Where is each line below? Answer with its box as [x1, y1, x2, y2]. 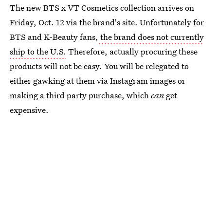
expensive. [10, 104, 49, 116]
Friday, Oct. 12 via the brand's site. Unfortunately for [10, 17, 204, 28]
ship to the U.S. [10, 46, 66, 57]
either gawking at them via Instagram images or [10, 75, 185, 87]
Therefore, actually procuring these [66, 46, 198, 57]
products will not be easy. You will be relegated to [10, 60, 189, 72]
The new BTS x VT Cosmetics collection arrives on [10, 2, 194, 14]
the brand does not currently [98, 31, 204, 43]
